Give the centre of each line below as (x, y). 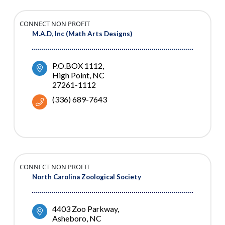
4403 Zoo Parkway (85, 209)
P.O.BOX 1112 (77, 66)
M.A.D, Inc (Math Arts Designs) (82, 34)
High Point (71, 75)
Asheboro (69, 218)
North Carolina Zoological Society (87, 177)
